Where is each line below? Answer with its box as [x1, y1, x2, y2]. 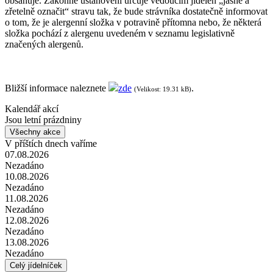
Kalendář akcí [5, 103, 58, 114]
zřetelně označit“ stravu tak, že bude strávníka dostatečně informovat [5, 5, 268, 16]
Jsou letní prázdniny [5, 114, 82, 125]
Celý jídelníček [10, 260, 62, 270]
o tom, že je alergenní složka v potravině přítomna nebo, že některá [5, 16, 261, 27]
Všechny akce [10, 127, 60, 136]
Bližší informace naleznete [5, 82, 108, 93]
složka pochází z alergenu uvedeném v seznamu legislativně [5, 27, 235, 38]
